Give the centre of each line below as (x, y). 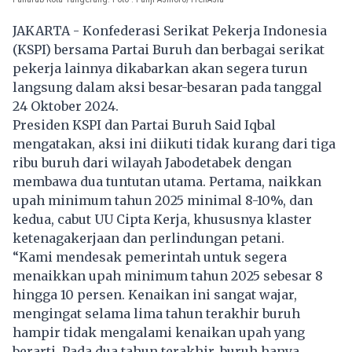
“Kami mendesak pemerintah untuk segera (150, 257)
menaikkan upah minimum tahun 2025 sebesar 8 (168, 276)
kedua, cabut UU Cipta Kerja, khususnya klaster (162, 220)
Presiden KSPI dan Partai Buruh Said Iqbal (144, 125)
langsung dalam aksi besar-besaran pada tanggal (167, 88)
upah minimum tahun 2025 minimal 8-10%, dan (163, 201)
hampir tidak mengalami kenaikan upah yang (159, 333)
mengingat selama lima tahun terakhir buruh (156, 314)
